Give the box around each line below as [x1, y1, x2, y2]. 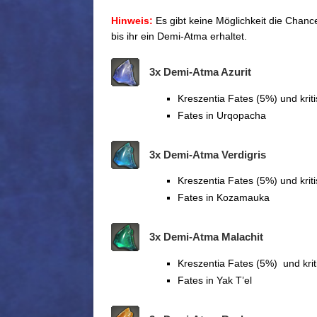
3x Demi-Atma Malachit [149, 231, 263, 243]
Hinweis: [111, 15, 153, 27]
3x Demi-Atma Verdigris [149, 148, 266, 161]
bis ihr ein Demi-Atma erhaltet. [111, 30, 247, 42]
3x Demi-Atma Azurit [149, 66, 251, 79]
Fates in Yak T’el [178, 275, 252, 287]
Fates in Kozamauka [178, 192, 270, 204]
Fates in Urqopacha [178, 109, 266, 121]
